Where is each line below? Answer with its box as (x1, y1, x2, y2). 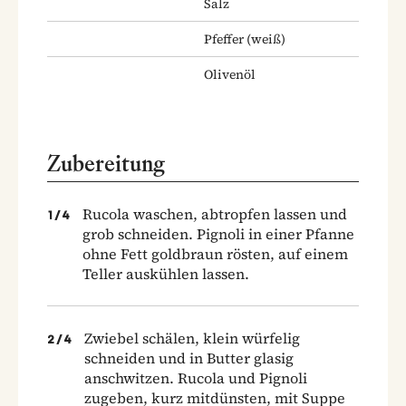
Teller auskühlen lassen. (82, 263, 249, 284)
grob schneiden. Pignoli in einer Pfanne (82, 223, 354, 244)
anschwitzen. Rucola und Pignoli (84, 367, 307, 388)
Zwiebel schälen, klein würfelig (84, 327, 300, 348)
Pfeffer (204, 29, 244, 48)
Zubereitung (47, 149, 165, 178)
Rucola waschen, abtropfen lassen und (82, 203, 347, 224)
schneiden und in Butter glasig (84, 347, 294, 368)
